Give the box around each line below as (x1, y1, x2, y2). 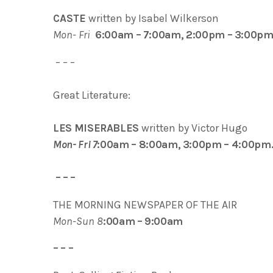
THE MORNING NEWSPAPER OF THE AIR (53, 198, 237, 211)
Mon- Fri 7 (53, 138, 97, 151)
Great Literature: (53, 89, 130, 102)
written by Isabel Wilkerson (88, 12, 219, 25)
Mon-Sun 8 (53, 214, 103, 227)
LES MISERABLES (53, 122, 140, 135)
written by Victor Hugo (139, 122, 248, 135)
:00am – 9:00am (103, 214, 183, 227)
